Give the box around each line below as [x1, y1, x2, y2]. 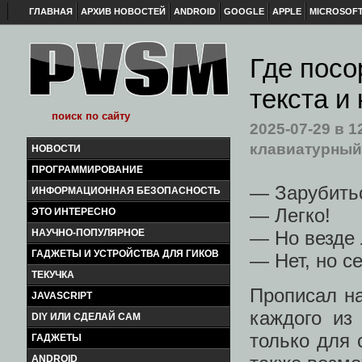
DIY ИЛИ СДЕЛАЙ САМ [32, 311, 141, 322]
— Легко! [250, 204, 330, 227]
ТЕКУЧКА [32, 269, 74, 280]
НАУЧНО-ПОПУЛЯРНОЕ [32, 227, 145, 238]
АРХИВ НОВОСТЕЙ [81, 6, 166, 16]
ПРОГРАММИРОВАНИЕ [32, 164, 143, 175]
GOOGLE [224, 6, 264, 16]
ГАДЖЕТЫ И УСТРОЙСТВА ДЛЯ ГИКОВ [32, 248, 219, 259]
